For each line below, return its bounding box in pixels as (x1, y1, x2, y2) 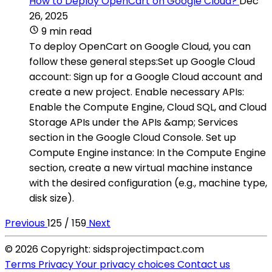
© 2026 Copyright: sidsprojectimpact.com (5, 242, 204, 256)
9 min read (41, 24, 92, 38)
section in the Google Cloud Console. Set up (29, 130, 236, 144)
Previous (5, 216, 47, 230)
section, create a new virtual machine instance (29, 160, 253, 175)
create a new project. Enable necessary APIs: (29, 84, 244, 99)
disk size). (29, 191, 74, 205)
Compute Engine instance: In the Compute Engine (29, 145, 266, 160)
